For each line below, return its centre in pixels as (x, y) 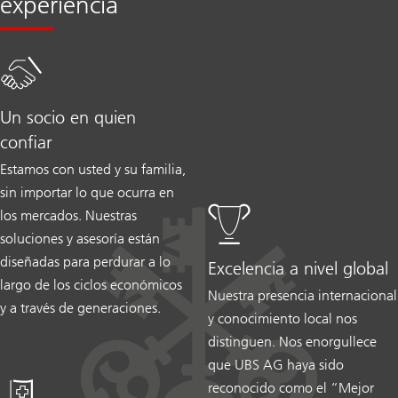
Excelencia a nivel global (298, 269)
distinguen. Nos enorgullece (292, 342)
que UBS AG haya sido (276, 365)
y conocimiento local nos (283, 319)
